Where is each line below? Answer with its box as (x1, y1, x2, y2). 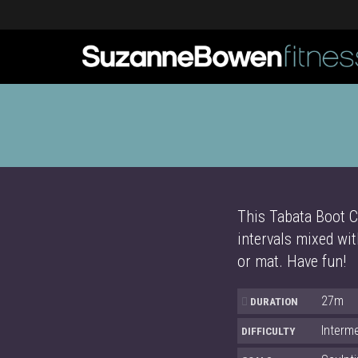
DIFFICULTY (241, 324, 296, 337)
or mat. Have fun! (237, 252, 346, 271)
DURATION (248, 294, 298, 308)
